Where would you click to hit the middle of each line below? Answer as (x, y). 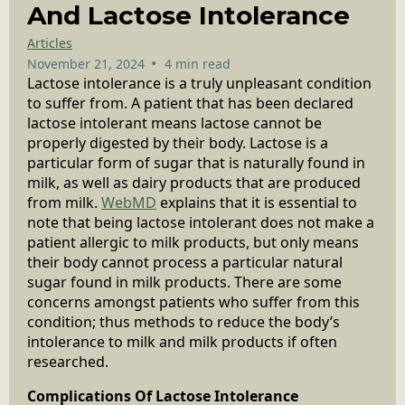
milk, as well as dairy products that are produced (194, 182)
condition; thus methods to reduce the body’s (184, 321)
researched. (68, 361)
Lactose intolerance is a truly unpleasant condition (199, 83)
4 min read (197, 63)
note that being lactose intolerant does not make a (201, 222)
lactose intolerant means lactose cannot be (174, 122)
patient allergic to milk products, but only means (193, 242)
